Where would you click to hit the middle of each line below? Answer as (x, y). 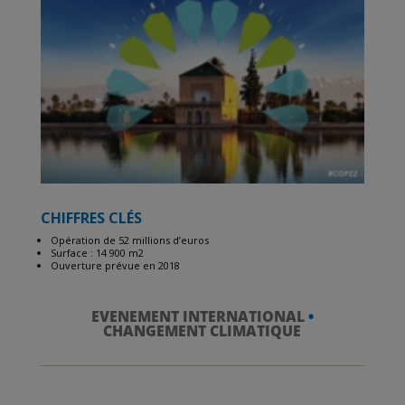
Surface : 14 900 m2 (97, 253)
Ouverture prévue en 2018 (115, 266)
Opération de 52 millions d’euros (129, 240)
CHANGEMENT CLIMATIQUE (202, 331)
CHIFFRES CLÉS (91, 218)
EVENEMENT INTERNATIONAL (199, 317)
